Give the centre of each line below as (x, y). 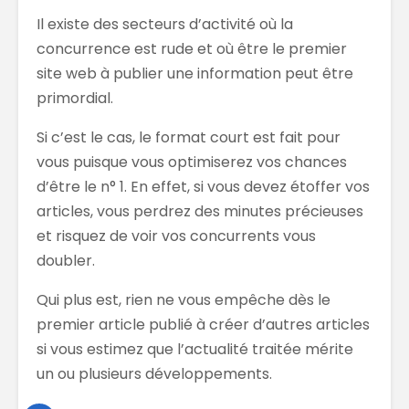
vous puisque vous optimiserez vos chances (192, 163)
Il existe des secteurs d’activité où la (165, 25)
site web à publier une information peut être (195, 74)
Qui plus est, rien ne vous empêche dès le (184, 300)
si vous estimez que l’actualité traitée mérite (195, 350)
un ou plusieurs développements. (154, 374)
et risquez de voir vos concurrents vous (176, 236)
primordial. (75, 99)
